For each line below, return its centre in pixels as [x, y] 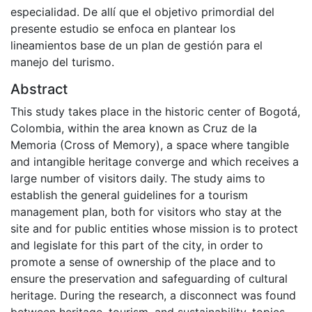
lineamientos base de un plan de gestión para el [136, 46]
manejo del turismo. [62, 62]
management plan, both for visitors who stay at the [146, 212]
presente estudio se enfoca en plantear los [123, 29]
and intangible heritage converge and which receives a [155, 162]
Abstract [39, 89]
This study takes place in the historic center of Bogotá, [155, 112]
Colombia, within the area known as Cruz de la [134, 128]
